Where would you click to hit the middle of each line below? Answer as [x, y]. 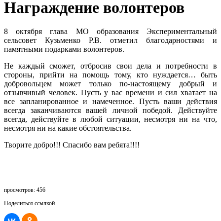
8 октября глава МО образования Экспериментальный [110, 32]
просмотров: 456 [25, 190]
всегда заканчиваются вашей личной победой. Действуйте [110, 110]
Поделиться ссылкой [29, 203]
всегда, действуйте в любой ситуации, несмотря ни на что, [110, 119]
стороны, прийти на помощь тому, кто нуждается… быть [110, 75]
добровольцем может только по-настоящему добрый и [110, 84]
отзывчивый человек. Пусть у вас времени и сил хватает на [110, 93]
